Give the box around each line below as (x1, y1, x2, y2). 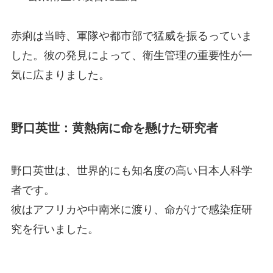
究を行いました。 (10, 220, 99, 236)
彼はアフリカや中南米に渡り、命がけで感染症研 (10, 200, 252, 217)
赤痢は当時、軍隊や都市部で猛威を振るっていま (10, 26, 252, 43)
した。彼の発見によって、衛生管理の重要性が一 (10, 46, 252, 62)
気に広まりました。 (10, 65, 110, 82)
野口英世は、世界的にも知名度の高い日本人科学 (10, 161, 252, 178)
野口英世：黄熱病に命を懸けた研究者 (10, 118, 218, 136)
